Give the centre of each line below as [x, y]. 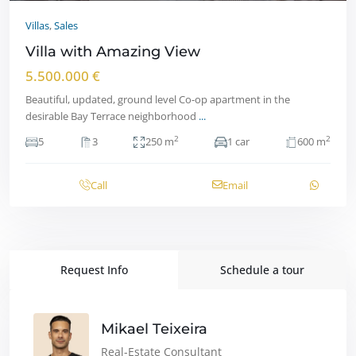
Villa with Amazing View [113, 51]
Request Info [94, 269]
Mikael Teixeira [154, 329]
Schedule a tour [262, 269]
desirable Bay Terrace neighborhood [112, 116]
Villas [37, 25]
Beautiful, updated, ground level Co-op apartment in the [158, 99]
